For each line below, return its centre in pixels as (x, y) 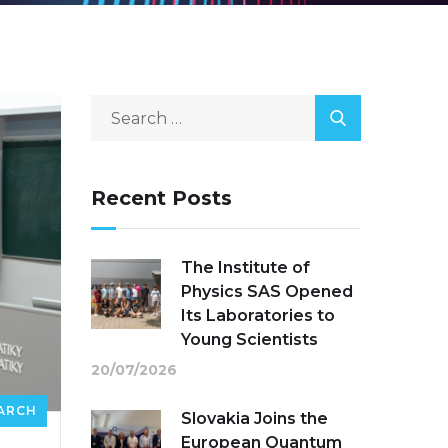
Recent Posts (161, 198)
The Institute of (245, 268)
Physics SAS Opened (267, 292)
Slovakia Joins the (254, 419)
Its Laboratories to (258, 316)
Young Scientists (249, 340)
